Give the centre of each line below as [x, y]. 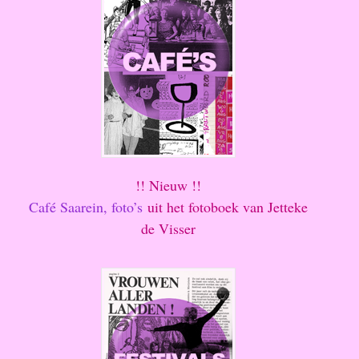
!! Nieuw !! [168, 186]
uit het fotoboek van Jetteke [225, 207]
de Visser [168, 229]
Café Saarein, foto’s [85, 207]
